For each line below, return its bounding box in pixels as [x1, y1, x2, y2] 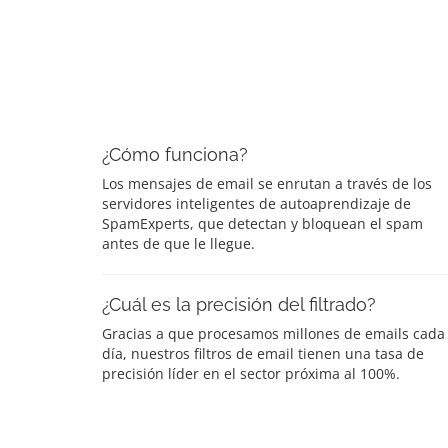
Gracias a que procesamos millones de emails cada [102, 323, 445, 343]
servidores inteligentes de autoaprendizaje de [102, 193, 411, 213]
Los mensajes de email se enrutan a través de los [102, 173, 432, 193]
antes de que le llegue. [102, 233, 255, 253]
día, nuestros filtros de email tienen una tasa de [102, 343, 424, 363]
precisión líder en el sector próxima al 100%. [102, 363, 400, 383]
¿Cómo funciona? [102, 143, 248, 165]
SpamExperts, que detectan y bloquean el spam [102, 213, 423, 233]
